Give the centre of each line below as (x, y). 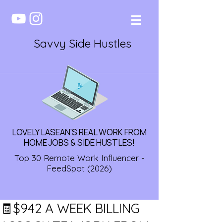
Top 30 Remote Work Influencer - (79, 158)
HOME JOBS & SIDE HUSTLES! (79, 142)
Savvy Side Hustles (83, 43)
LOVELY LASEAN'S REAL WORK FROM (79, 132)
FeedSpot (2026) (79, 168)
